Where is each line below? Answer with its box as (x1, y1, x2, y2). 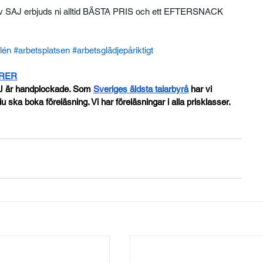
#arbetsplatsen (14, 45, 70, 55)
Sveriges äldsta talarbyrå (93, 83, 189, 94)
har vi (188, 83, 215, 94)
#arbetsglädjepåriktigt (72, 45, 154, 55)
